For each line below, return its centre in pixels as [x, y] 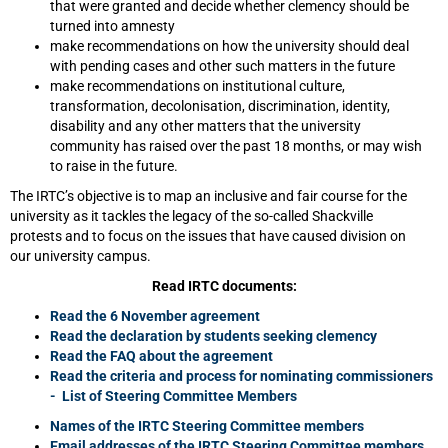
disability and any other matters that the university [205, 126]
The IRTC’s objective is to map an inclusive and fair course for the [208, 196]
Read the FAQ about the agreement [161, 356]
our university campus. [80, 256]
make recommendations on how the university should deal [229, 46]
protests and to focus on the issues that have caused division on [208, 236]
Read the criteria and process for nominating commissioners [241, 376]
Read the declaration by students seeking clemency [213, 336]
